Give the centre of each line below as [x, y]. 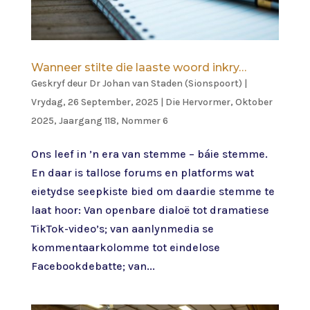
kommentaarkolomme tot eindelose [125, 247]
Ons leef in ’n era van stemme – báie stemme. [149, 154]
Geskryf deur [60, 83]
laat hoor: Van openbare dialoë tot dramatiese [150, 210]
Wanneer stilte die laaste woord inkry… [138, 67]
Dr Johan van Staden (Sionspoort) [165, 83]
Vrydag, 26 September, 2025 [94, 102]
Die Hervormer [198, 102]
